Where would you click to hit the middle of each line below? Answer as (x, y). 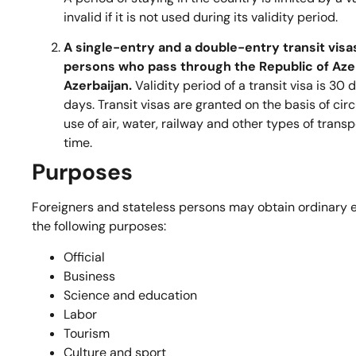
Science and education (130, 295)
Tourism (87, 333)
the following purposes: (99, 226)
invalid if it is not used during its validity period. (201, 17)
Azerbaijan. (99, 86)
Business (89, 276)
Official (84, 257)
